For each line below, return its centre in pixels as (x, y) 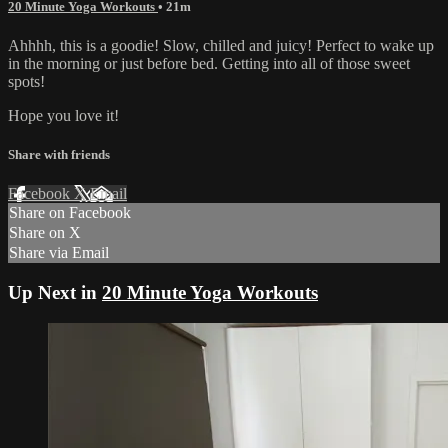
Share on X (45, 233)
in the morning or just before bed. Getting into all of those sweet (209, 63)
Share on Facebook (70, 213)
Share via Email (59, 253)
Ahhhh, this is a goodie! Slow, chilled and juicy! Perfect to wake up (221, 45)
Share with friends (59, 155)
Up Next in (55, 292)
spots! (26, 81)
